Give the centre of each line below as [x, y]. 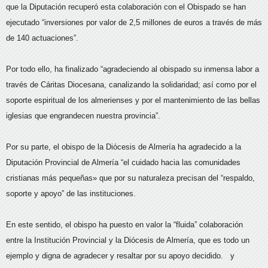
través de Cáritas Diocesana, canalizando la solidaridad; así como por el [131, 85]
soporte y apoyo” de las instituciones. [72, 194]
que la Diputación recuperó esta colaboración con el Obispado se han [126, 7]
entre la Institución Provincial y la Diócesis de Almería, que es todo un [128, 240]
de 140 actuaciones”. [42, 38]
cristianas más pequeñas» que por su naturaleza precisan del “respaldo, [130, 178]
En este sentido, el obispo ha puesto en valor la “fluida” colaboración [124, 225]
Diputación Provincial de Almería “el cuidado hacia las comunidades [123, 162]
